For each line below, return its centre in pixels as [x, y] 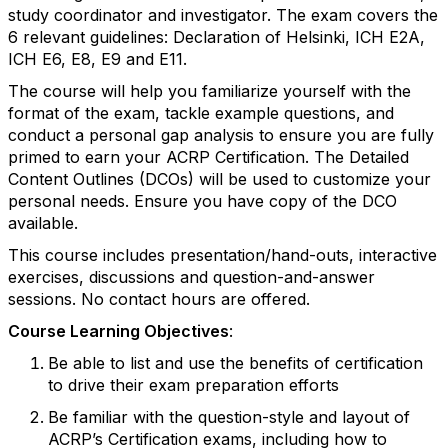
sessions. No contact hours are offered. [159, 299]
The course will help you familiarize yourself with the [209, 91]
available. [43, 223]
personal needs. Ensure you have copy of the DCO [202, 201]
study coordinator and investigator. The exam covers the [223, 15]
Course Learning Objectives [118, 331]
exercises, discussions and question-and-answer [191, 277]
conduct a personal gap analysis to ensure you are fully [221, 135]
